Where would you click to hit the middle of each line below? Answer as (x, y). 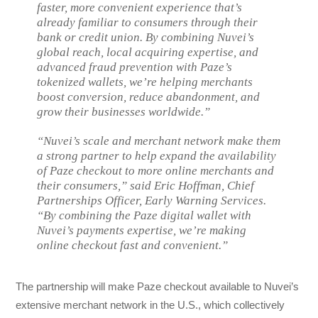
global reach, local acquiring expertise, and (148, 52)
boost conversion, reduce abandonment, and (149, 97)
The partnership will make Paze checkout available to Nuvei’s (158, 286)
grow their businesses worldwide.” (124, 111)
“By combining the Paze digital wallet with (144, 215)
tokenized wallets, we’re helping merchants (145, 82)
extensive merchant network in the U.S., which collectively (150, 305)
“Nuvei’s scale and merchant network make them (159, 141)
